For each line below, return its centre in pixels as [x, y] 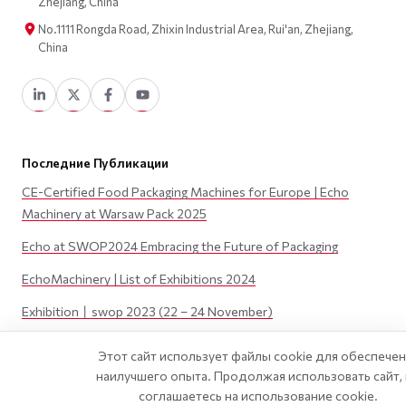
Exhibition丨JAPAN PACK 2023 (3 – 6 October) [157, 343]
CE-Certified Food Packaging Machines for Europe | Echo [185, 191]
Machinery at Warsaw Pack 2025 [114, 213]
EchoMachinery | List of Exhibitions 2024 [139, 278]
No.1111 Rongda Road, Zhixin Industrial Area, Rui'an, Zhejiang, [196, 29]
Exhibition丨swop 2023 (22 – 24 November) [147, 311]
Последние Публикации [96, 162]
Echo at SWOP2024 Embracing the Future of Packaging [180, 246]
